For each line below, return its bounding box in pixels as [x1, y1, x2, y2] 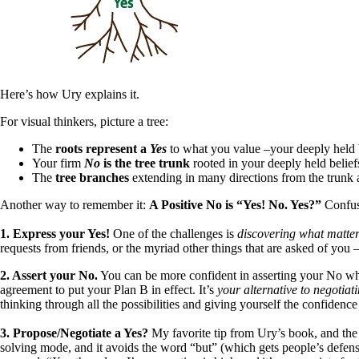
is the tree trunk [100, 156, 190, 171]
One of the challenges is [110, 227, 237, 241]
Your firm [32, 156, 84, 171]
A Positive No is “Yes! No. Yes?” [149, 198, 321, 212]
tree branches [55, 171, 129, 185]
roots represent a [55, 142, 150, 156]
